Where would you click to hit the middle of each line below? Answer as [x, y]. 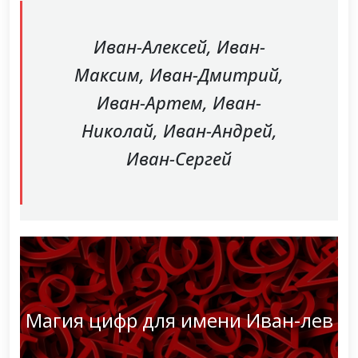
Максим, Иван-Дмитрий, [179, 75]
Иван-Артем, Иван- [179, 103]
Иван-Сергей [179, 159]
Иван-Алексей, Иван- [179, 47]
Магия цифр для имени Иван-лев [179, 320]
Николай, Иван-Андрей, [179, 131]
